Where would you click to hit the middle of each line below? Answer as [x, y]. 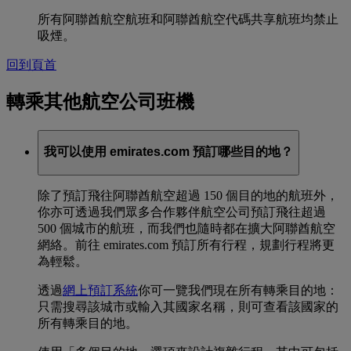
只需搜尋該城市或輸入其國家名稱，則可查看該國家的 [188, 307]
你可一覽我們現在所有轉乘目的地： [238, 290]
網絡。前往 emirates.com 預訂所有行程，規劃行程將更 [186, 245]
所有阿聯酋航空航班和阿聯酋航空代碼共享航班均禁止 [188, 19]
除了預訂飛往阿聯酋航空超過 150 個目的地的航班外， [188, 195]
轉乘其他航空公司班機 [100, 101]
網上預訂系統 [100, 290]
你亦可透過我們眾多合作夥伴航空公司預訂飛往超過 [182, 212]
